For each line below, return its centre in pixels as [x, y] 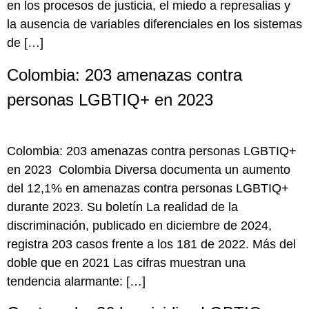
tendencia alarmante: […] [76, 281]
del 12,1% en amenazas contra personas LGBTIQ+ [148, 188]
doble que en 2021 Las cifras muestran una [126, 262]
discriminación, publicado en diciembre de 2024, [139, 225]
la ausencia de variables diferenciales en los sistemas [154, 24]
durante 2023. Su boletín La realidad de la [122, 207]
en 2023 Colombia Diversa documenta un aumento [149, 169]
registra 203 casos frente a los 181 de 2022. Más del [151, 244]
